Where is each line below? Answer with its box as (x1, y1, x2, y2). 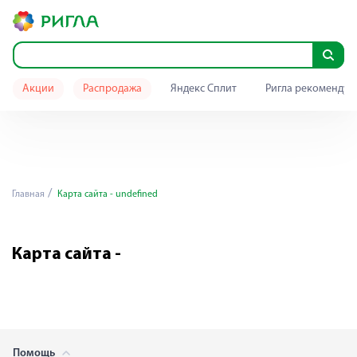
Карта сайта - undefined (55, 190, 158, 199)
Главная (12, 190, 45, 199)
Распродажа (83, 83, 142, 95)
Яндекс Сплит (171, 83, 237, 95)
